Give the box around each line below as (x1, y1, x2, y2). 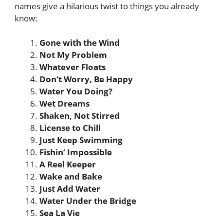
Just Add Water (39, 183, 100, 194)
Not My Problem (39, 49, 107, 60)
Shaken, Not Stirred (39, 110, 120, 121)
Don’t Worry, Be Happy (39, 73, 133, 85)
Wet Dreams (39, 98, 90, 109)
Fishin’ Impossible (39, 146, 112, 158)
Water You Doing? (39, 86, 112, 97)
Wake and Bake (39, 171, 102, 182)
